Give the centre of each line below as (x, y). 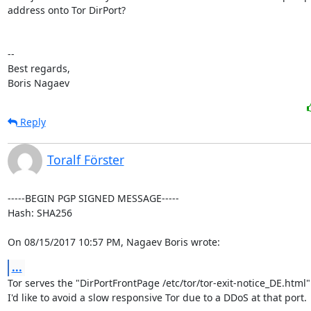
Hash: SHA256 (40, 213)
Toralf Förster (85, 160)
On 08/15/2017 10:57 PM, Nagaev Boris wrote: (114, 242)
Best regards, (39, 68)
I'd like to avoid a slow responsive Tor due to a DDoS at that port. (157, 297)
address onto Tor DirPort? (66, 10)
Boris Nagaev (38, 83)
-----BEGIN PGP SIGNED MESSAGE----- (93, 198)
